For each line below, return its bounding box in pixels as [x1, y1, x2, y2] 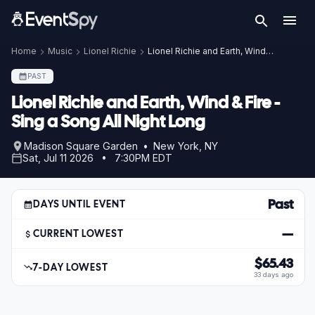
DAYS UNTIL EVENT [33, 198, 127, 210]
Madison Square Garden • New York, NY [24, 140, 218, 152]
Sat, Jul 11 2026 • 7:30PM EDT [22, 152, 172, 164]
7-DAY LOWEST [33, 260, 109, 274]
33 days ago [254, 271, 293, 278]
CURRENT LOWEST [33, 227, 124, 240]
